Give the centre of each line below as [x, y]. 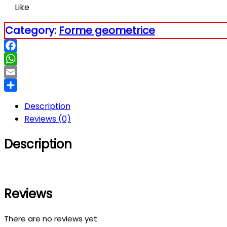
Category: [32, 31]
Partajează [26, 98]
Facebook [24, 59]
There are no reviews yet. [51, 218]
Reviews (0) [48, 119]
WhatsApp [25, 72]
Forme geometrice [107, 31]
